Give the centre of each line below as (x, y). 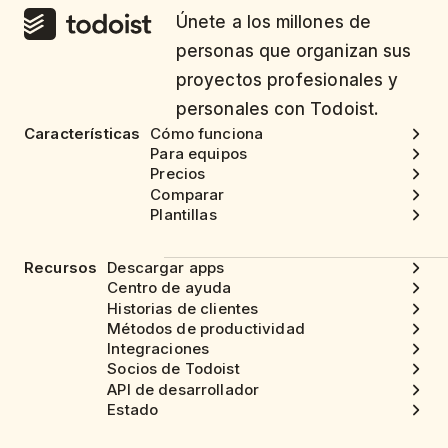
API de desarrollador (183, 389)
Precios (178, 174)
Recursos (61, 267)
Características (82, 133)
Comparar (187, 194)
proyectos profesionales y (287, 79)
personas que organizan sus (294, 50)
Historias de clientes (183, 308)
